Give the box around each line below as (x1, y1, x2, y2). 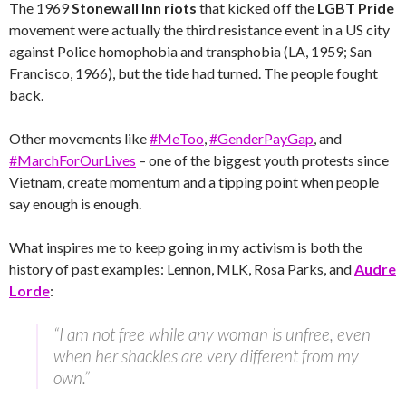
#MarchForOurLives (9, 151, 136, 169)
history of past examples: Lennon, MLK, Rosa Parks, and (9, 260, 354, 277)
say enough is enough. (9, 195, 141, 212)
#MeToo (150, 130, 204, 147)
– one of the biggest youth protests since (136, 151, 389, 169)
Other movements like (9, 130, 150, 147)
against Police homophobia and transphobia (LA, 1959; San (9, 43, 372, 60)
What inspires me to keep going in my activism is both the (9, 238, 362, 256)
